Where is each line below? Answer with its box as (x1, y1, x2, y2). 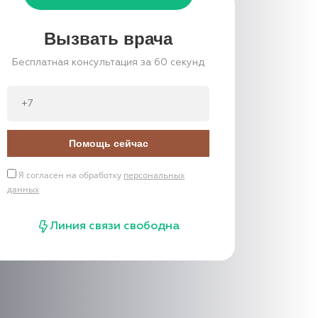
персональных (124, 169, 185, 181)
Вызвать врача (44, 29, 172, 48)
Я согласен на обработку (16, 169, 124, 181)
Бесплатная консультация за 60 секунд (12, 57, 204, 67)
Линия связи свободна (50, 221, 180, 232)
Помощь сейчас (68, 138, 148, 149)
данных (7, 183, 39, 195)
